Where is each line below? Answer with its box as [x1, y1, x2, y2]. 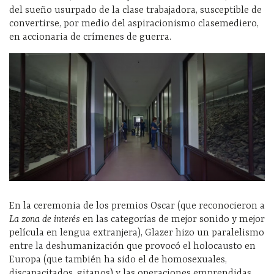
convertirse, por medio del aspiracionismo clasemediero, [9, 18, 259, 29]
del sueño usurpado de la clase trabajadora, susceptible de [9, 4, 262, 16]
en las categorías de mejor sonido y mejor [80, 213, 265, 225]
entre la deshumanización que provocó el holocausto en [9, 240, 256, 252]
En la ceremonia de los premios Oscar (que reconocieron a [9, 200, 265, 212]
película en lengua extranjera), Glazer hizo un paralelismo [9, 227, 264, 239]
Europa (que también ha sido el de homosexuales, [9, 254, 227, 265]
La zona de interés [9, 213, 80, 225]
